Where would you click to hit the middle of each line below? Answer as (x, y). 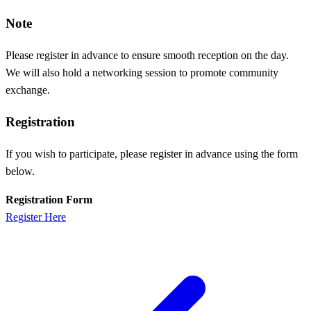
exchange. (28, 90)
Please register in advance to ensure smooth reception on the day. (147, 56)
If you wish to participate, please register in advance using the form (152, 153)
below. (20, 171)
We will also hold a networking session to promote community (142, 73)
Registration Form (49, 199)
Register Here (36, 217)
